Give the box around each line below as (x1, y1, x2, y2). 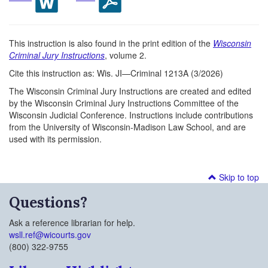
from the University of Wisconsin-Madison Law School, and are (9, 121, 246, 133)
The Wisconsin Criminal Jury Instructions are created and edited (9, 85, 251, 97)
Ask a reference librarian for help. (9, 217, 135, 229)
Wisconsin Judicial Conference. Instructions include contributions (9, 109, 253, 121)
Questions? (9, 193, 87, 212)
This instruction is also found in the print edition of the (9, 37, 213, 49)
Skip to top (217, 171, 259, 183)
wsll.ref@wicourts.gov (9, 229, 91, 240)
